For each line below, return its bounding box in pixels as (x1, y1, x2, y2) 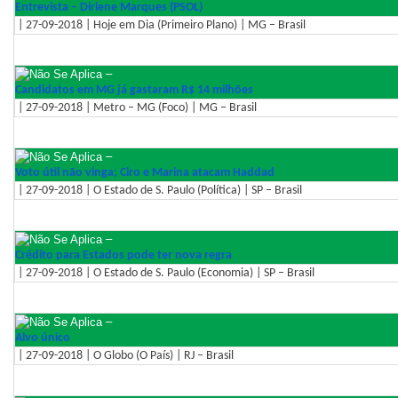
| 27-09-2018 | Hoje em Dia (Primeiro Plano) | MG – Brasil (15, 18, 306, 32)
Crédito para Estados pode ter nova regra (15, 248, 232, 262)
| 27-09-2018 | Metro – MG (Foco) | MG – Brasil (15, 100, 257, 115)
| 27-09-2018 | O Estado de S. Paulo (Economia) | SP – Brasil (15, 266, 314, 280)
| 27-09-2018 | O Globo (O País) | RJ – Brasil (15, 348, 234, 362)
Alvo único (15, 330, 70, 345)
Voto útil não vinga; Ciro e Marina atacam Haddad (15, 165, 275, 179)
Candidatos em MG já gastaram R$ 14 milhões (15, 83, 253, 97)
